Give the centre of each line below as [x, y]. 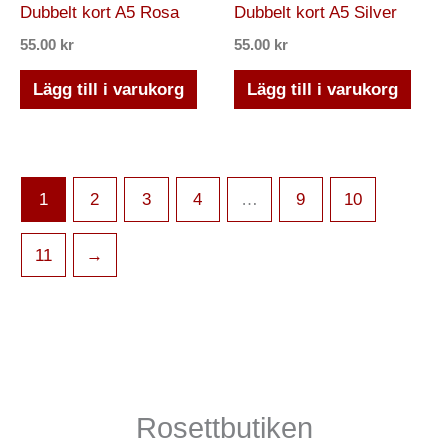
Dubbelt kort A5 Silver [315, 12]
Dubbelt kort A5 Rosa [99, 12]
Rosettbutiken [224, 428]
